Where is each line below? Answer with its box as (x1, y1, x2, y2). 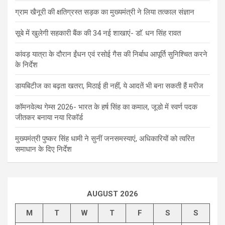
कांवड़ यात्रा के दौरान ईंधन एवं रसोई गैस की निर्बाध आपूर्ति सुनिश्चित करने (15, 49, 207, 59)
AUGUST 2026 (87, 189, 138, 198)
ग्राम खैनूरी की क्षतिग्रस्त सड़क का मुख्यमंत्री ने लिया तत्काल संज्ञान (15, 7, 194, 17)
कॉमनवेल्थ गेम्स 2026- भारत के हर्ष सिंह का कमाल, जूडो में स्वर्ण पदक (15, 102, 197, 111)
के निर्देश (15, 60, 38, 69)
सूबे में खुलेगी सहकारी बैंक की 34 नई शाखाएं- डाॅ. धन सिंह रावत (15, 28, 181, 38)
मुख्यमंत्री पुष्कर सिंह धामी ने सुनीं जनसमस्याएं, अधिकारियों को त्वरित (15, 134, 194, 143)
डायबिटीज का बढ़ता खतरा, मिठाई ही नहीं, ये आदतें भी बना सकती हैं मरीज (15, 81, 203, 90)
